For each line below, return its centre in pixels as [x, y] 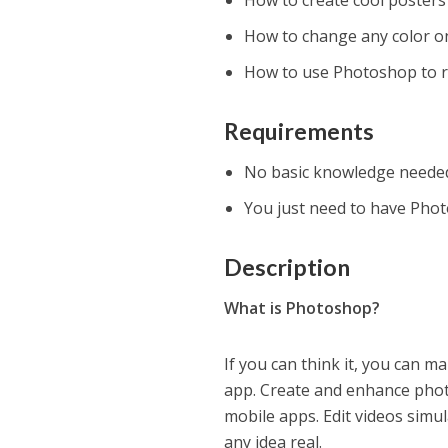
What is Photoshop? [302, 308]
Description [287, 267]
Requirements [299, 131]
